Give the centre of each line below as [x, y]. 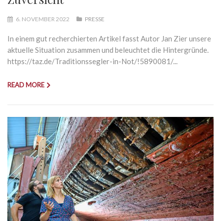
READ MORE [26, 85]
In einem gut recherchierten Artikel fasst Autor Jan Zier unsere [109, 38]
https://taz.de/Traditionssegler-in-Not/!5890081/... [92, 61]
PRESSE [95, 19]
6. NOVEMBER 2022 [43, 19]
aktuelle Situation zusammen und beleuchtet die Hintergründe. [108, 50]
